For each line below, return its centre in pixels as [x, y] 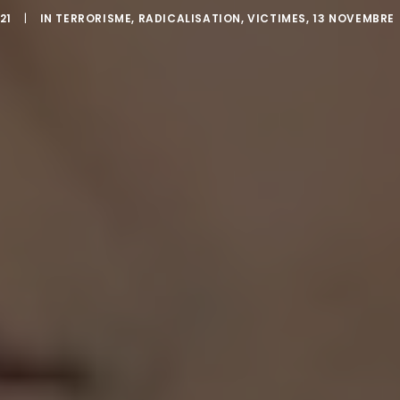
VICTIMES [277, 18]
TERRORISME [94, 18]
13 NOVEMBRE [354, 18]
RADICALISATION [190, 18]
